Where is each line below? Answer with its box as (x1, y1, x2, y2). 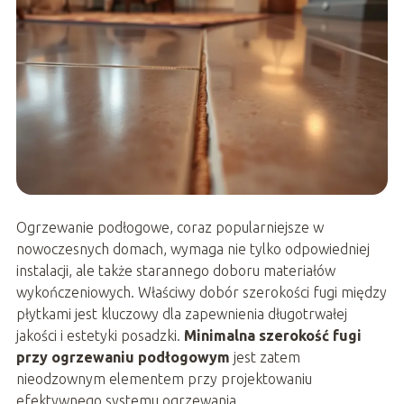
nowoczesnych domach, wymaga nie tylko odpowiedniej (15, 240, 370, 257)
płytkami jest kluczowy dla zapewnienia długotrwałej (15, 305, 347, 322)
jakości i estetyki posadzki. (15, 326, 184, 344)
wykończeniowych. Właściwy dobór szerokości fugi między (15, 283, 387, 300)
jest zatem (229, 348, 300, 365)
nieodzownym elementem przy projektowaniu (15, 370, 312, 387)
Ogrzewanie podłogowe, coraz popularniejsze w (15, 218, 324, 235)
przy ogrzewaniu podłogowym (15, 348, 230, 365)
